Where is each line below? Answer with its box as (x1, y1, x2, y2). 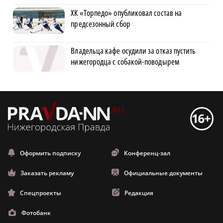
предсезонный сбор (71, 18, 130, 30)
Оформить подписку (20, 149, 81, 158)
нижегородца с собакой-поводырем (71, 56, 179, 68)
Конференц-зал (124, 149, 170, 158)
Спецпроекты (20, 189, 61, 198)
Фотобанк (21, 209, 51, 218)
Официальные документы (124, 169, 203, 178)
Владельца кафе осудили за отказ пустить (71, 45, 196, 57)
